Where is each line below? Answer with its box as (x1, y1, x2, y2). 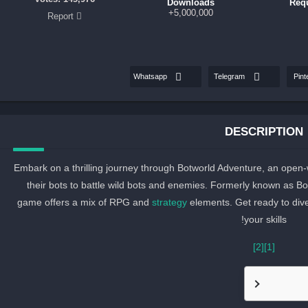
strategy (151, 196, 187, 208)
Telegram (214, 72, 245, 81)
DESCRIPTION (225, 124, 303, 138)
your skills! (244, 213, 287, 225)
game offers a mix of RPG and (16, 196, 152, 208)
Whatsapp (133, 72, 167, 81)
